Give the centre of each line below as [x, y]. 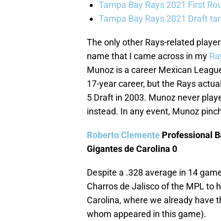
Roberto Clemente [123, 135]
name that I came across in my [148, 56]
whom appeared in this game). [147, 214]
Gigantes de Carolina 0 [132, 149]
